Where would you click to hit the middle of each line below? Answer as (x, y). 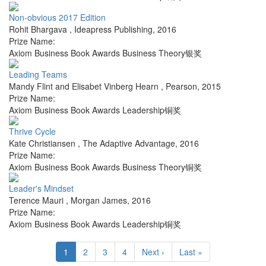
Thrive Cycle (32, 132)
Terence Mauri (37, 200)
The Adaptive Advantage (129, 143)
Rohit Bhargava (39, 29)
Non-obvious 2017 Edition (57, 18)
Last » (191, 252)
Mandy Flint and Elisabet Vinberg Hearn (85, 86)
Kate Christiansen (43, 143)
